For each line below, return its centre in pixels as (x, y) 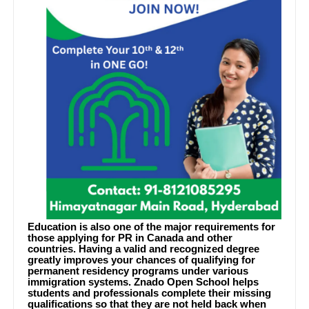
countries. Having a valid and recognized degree (144, 249)
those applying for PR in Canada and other (130, 238)
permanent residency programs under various (138, 271)
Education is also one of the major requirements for (152, 227)
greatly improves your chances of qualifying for (142, 260)
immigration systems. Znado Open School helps (143, 282)
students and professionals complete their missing (150, 293)
